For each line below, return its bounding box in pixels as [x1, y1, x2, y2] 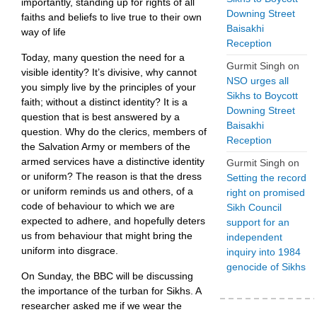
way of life [21, 25, 66, 38]
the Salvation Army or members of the [21, 140, 190, 152]
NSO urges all [226, 75, 289, 86]
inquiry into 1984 [226, 246, 301, 258]
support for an [226, 217, 289, 228]
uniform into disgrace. [21, 244, 118, 256]
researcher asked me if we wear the [21, 299, 182, 311]
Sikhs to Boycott [226, 90, 298, 101]
